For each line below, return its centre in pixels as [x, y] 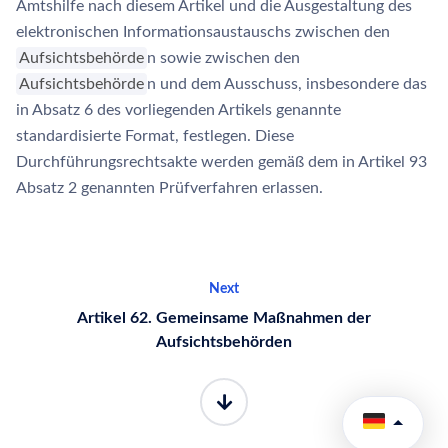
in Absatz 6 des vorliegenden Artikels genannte [178, 110]
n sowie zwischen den [224, 58]
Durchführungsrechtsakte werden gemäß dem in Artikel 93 [221, 162]
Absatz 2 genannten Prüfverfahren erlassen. [169, 188]
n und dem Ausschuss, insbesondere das [287, 84]
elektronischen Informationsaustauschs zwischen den [203, 32]
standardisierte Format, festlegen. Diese [155, 136]
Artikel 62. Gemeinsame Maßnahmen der [224, 318]
